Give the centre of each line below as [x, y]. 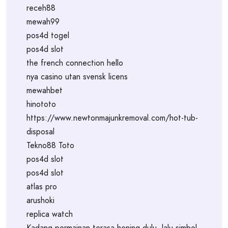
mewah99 [43, 22]
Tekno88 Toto [50, 145]
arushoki [40, 200]
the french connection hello [75, 63]
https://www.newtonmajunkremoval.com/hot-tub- [112, 118]
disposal [40, 132]
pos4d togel [48, 35]
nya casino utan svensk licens [77, 77]
